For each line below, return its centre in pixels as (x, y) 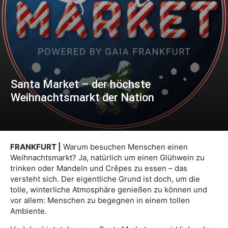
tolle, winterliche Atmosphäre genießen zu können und (109, 190)
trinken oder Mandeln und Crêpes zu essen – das (99, 168)
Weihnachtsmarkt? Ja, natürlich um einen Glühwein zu (107, 158)
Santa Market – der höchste (81, 84)
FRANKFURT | (36, 147)
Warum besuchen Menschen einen (124, 147)
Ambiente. (28, 211)
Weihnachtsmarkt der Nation (82, 97)
